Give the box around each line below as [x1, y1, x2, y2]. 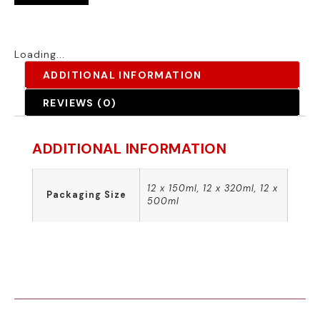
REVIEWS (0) [43, 96, 117, 109]
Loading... [14, 47, 65, 61]
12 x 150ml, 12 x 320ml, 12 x [147, 182, 278, 194]
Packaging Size [46, 189, 126, 201]
